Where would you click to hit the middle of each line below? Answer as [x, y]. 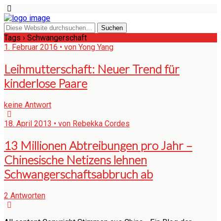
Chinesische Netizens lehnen [75, 159]
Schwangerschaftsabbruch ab [78, 174]
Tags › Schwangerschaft [45, 38]
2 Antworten [25, 195]
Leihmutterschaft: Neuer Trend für [92, 69]
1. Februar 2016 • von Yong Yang [59, 47]
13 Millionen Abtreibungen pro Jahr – [98, 145]
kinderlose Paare [46, 83]
